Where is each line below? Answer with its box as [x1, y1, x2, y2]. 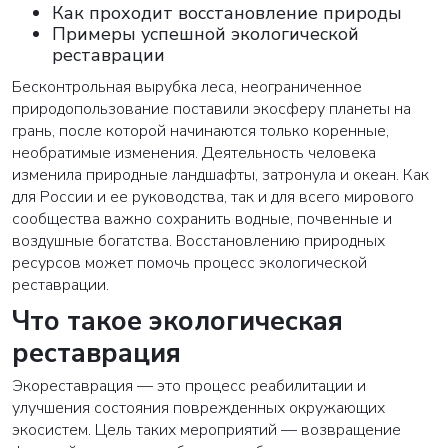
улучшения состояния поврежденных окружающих [12, 397, 385, 420]
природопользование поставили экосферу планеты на [12, 98, 411, 121]
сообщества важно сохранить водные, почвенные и [12, 208, 392, 231]
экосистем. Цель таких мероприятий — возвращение [12, 419, 401, 442]
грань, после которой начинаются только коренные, [12, 120, 389, 143]
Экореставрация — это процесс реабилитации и [12, 375, 366, 398]
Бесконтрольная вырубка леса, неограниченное [12, 76, 362, 99]
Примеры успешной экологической [52, 22, 359, 47]
